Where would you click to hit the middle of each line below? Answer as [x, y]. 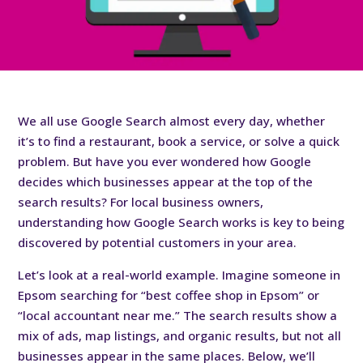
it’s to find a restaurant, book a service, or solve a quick [179, 141]
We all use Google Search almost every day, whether [172, 120]
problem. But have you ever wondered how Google [165, 161]
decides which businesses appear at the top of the [166, 181]
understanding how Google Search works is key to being [181, 222]
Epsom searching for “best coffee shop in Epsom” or [169, 295]
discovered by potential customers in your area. [158, 242]
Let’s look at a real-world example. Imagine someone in [179, 274]
